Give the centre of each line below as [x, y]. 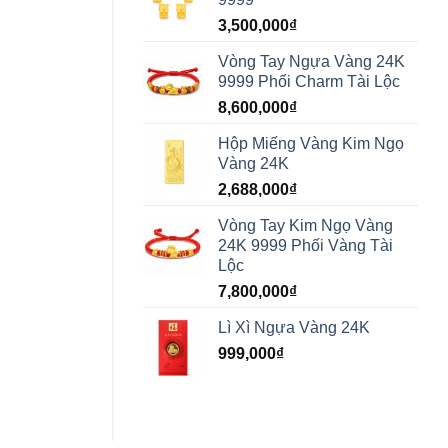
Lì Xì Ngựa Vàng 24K [294, 328]
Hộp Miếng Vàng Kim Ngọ [311, 144]
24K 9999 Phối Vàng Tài [305, 246]
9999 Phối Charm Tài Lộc [309, 82]
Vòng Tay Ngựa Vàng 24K [311, 62]
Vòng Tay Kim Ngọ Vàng [305, 226]
